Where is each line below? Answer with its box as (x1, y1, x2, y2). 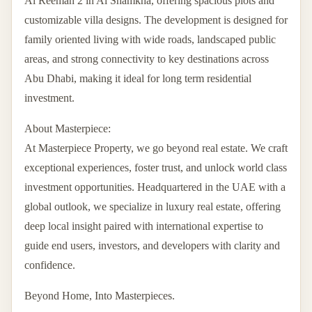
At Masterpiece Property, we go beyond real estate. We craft (24, 141, 288, 154)
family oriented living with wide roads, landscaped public (24, 33, 276, 45)
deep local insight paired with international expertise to (24, 219, 263, 232)
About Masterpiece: (24, 122, 111, 134)
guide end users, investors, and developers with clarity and (24, 239, 280, 251)
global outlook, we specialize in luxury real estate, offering (24, 200, 281, 212)
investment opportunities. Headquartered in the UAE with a (24, 180, 286, 193)
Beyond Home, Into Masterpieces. (24, 289, 175, 302)
